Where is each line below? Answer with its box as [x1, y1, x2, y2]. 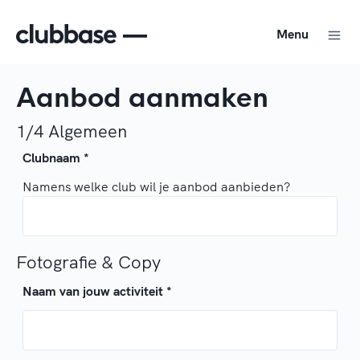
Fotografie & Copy [16, 251, 162, 273]
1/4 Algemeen [16, 120, 127, 142]
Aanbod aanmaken [16, 82, 268, 115]
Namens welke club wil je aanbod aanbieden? [22, 178, 290, 194]
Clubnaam [22, 149, 84, 166]
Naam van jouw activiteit [22, 283, 166, 299]
